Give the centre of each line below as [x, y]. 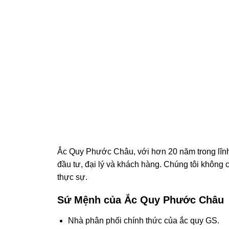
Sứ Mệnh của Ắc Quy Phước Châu [141, 200]
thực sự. [72, 177]
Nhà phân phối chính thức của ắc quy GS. [143, 221]
